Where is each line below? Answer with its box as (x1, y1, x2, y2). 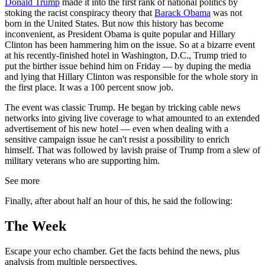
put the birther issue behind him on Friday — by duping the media (5, 60, 251, 71)
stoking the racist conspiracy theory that (5, 7, 154, 18)
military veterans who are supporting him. (5, 155, 160, 166)
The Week (5, 218, 66, 234)
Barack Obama (154, 7, 211, 18)
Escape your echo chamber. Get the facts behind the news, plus (5, 245, 240, 256)
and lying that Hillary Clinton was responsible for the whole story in (5, 71, 258, 82)
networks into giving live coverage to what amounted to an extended (5, 112, 260, 123)
